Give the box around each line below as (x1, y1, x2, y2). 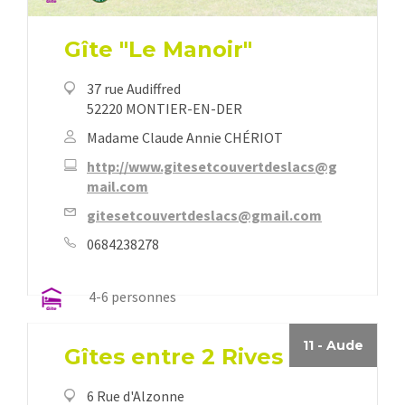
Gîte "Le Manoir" (64, 36, 252, 63)
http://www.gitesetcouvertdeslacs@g (87, 157, 337, 176)
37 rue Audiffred (87, 80, 181, 99)
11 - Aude (303, 337, 363, 354)
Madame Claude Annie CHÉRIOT (87, 128, 283, 147)
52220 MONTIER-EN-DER (87, 99, 242, 118)
